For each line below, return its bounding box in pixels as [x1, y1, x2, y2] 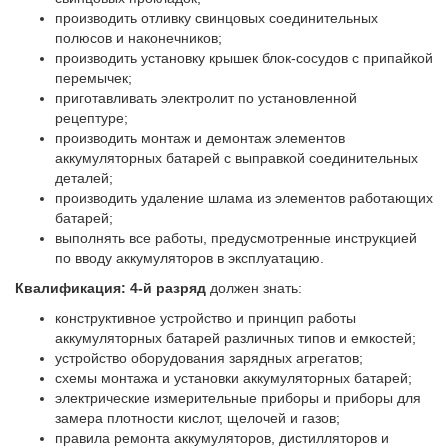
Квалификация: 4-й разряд [15, 279, 210, 296]
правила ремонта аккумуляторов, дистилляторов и [55, 429, 389, 446]
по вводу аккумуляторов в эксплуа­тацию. [55, 249, 324, 266]
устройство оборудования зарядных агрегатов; [55, 349, 363, 366]
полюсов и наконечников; [55, 29, 222, 46]
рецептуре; [55, 109, 128, 126]
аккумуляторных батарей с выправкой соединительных [55, 149, 418, 166]
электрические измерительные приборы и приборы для [55, 389, 421, 406]
